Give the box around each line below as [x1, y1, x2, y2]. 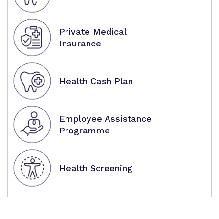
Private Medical [59, 26, 126, 37]
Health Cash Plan [59, 75, 133, 86]
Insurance [59, 38, 101, 48]
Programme [59, 125, 110, 135]
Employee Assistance [59, 113, 152, 124]
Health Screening [59, 162, 132, 173]
